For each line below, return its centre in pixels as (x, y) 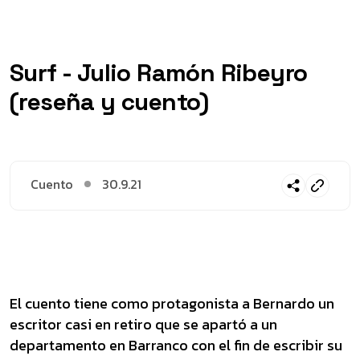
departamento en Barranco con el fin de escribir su (176, 345)
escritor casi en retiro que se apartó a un (143, 324)
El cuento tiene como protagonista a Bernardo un (172, 303)
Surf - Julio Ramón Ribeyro (159, 73)
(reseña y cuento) (109, 102)
